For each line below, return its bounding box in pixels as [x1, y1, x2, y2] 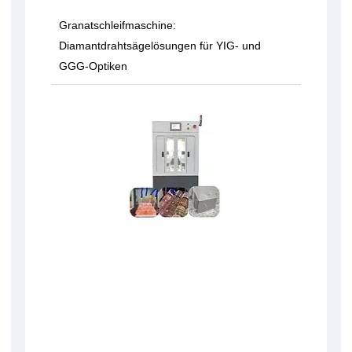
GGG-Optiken [59, 60, 127, 73]
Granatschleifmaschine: [59, 19, 176, 32]
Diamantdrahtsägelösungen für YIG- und [59, 39, 261, 53]
